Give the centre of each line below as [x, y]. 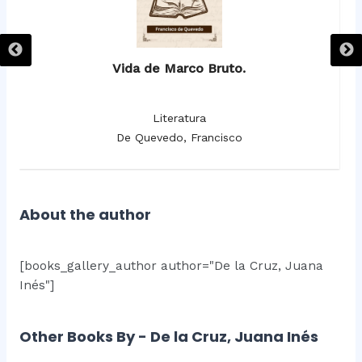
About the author [85, 215]
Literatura [179, 118]
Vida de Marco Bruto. [179, 69]
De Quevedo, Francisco [179, 138]
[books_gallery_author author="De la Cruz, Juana [171, 266]
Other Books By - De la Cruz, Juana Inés [168, 337]
